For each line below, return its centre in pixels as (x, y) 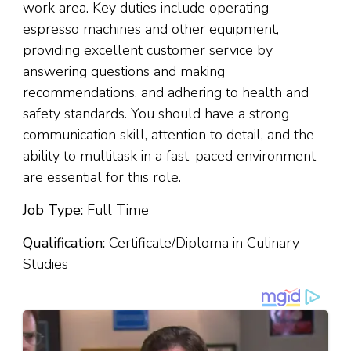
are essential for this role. (102, 177)
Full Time (118, 210)
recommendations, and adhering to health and (166, 92)
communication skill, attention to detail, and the (168, 135)
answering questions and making (124, 71)
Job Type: (55, 210)
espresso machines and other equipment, (151, 29)
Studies (45, 264)
